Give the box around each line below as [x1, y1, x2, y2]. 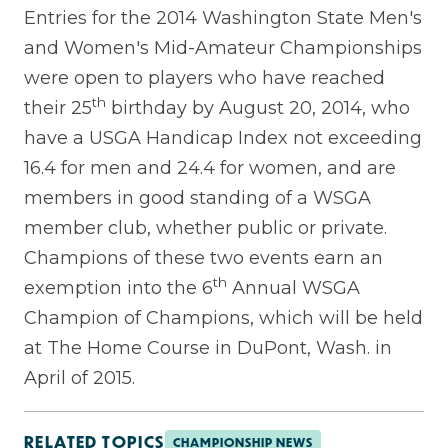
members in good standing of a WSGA [24, 186, 371, 209]
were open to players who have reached [24, 66, 385, 89]
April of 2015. [24, 366, 135, 389]
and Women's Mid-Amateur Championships [24, 36, 422, 59]
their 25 [24, 96, 92, 119]
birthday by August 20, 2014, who [106, 96, 410, 119]
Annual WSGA [227, 276, 360, 299]
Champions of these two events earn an [24, 246, 383, 269]
